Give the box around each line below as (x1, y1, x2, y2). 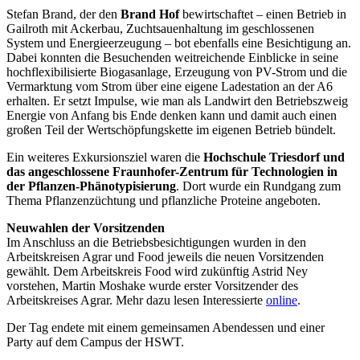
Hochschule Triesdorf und (203, 150, 345, 165)
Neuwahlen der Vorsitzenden (6, 221, 165, 235)
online (266, 293, 297, 308)
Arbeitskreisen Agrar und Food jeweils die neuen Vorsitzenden (6, 250, 324, 264)
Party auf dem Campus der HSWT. (6, 335, 184, 350)
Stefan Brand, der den (6, 7, 121, 22)
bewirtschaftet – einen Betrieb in (179, 7, 346, 22)
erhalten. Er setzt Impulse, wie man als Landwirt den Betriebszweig (6, 94, 348, 108)
